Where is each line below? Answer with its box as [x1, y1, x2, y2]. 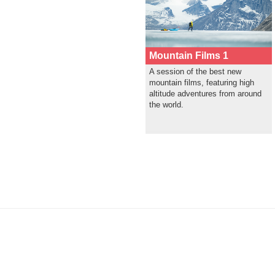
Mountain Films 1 [149, 50, 229, 61]
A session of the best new [149, 66, 242, 76]
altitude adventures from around [149, 88, 262, 98]
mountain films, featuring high [149, 77, 255, 87]
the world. [149, 99, 184, 109]
